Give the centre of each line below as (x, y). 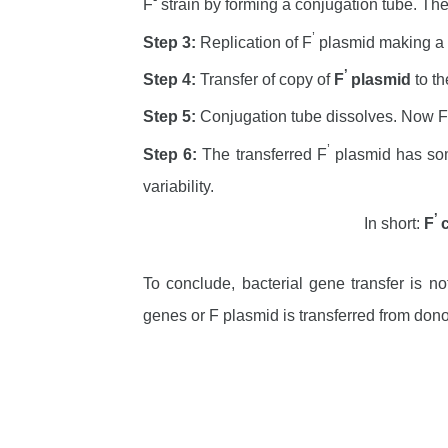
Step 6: (173, 154)
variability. (178, 186)
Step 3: (169, 42)
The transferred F (264, 154)
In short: (394, 223)
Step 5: (169, 117)
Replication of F (254, 42)
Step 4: (169, 79)
